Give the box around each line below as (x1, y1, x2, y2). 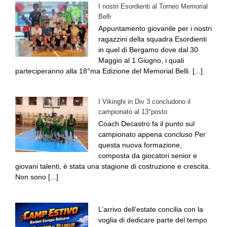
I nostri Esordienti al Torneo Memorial (98, 3, 208, 11)
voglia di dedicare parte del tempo (98, 216, 207, 224)
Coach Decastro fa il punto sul (98, 120, 195, 128)
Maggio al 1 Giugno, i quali (98, 56, 184, 65)
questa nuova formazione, (98, 141, 182, 149)
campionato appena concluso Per (98, 130, 206, 139)
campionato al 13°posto (98, 108, 167, 116)
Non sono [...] (15, 173, 58, 181)
